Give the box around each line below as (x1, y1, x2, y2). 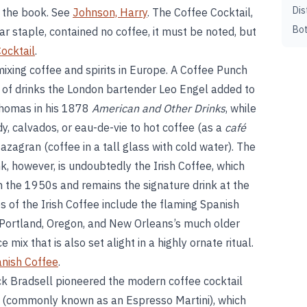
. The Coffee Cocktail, (147, 5, 253, 19)
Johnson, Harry (73, 5, 147, 19)
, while (225, 101, 256, 115)
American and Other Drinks (92, 101, 225, 115)
